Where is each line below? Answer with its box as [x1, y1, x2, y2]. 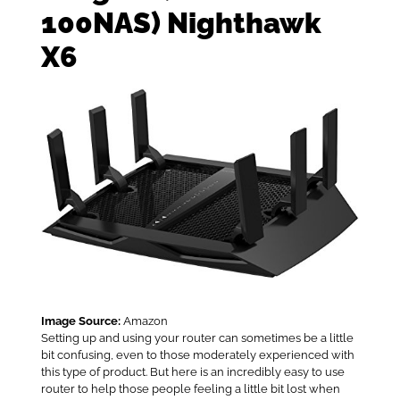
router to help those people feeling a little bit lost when [40, 382, 340, 396]
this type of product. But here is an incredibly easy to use [40, 365, 345, 379]
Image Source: [40, 314, 121, 329]
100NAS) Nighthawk [40, 5, 321, 39]
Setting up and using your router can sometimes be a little [40, 331, 354, 346]
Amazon [120, 314, 168, 329]
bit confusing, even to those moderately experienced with [40, 348, 354, 362]
